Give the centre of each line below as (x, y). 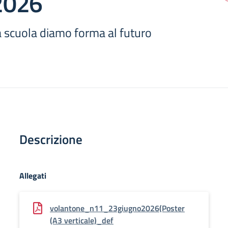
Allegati (33, 176)
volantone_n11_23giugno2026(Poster (117, 208)
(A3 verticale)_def (82, 220)
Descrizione (51, 139)
